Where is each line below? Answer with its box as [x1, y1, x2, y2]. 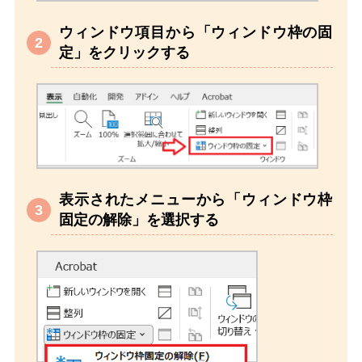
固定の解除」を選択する [59, 211, 219, 228]
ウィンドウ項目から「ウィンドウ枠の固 [59, 23, 333, 40]
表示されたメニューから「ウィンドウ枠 [59, 191, 333, 208]
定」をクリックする [59, 44, 190, 61]
